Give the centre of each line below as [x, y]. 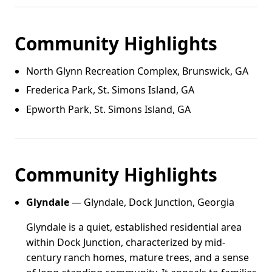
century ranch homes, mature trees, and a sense [138, 257]
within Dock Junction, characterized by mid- [126, 242]
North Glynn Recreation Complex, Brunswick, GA [138, 71]
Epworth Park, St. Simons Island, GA [109, 109]
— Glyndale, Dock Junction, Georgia [152, 202]
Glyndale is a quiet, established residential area [134, 227]
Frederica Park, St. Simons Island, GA [110, 90]
